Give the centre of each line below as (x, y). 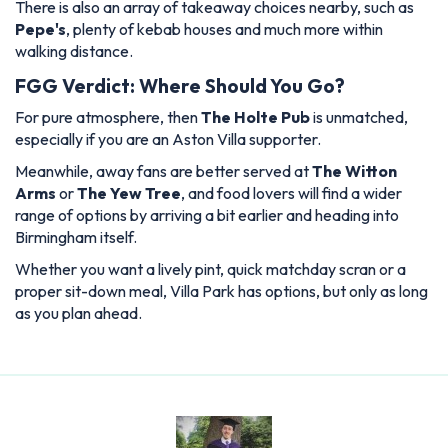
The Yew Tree (129, 193)
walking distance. (74, 51)
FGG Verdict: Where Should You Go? (180, 86)
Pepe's (40, 29)
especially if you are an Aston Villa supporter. (168, 139)
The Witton (354, 171)
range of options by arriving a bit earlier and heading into (207, 215)
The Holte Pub (255, 117)
